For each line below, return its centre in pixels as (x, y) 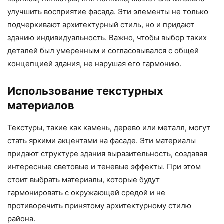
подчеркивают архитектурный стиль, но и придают (101, 25)
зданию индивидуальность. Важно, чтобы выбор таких (107, 38)
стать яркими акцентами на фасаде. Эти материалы (102, 141)
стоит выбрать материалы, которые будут (84, 180)
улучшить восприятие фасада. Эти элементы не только (108, 12)
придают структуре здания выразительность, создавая (107, 154)
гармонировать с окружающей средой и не (86, 193)
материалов (41, 106)
